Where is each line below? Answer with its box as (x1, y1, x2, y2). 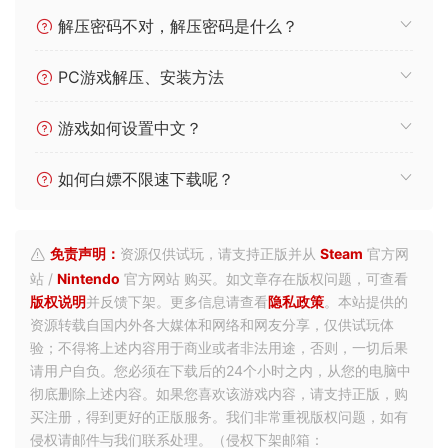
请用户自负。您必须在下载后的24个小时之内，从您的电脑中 (30, 361, 411, 379)
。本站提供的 (324, 292, 408, 310)
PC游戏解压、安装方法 (53, 66, 224, 87)
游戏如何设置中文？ (53, 117, 202, 138)
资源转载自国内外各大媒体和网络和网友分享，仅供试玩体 (30, 315, 394, 333)
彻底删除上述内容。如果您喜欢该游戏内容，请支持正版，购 (30, 384, 408, 402)
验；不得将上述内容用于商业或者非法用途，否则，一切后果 (30, 338, 408, 356)
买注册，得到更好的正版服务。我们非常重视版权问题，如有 (30, 407, 408, 425)
